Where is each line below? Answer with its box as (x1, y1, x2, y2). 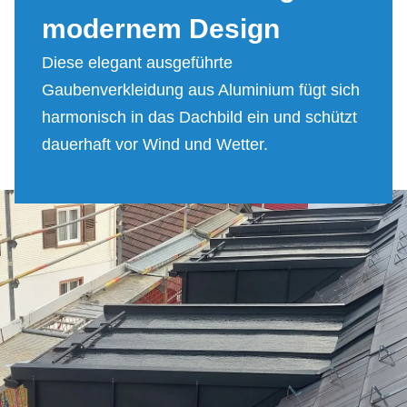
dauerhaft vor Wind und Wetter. (42, 134, 268, 154)
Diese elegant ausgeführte (42, 53, 233, 72)
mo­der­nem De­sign (42, 13, 280, 44)
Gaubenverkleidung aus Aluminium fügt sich (42, 80, 360, 99)
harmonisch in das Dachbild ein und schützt (42, 107, 357, 126)
